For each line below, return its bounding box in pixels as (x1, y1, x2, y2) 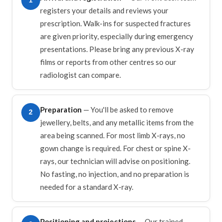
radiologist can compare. (40, 70, 121, 79)
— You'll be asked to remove (82, 105, 173, 114)
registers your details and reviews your (40, 5, 168, 15)
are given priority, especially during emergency (40, 31, 193, 41)
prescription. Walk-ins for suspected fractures (40, 18, 191, 28)
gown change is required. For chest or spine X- (40, 143, 191, 153)
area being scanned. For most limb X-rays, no (40, 130, 185, 140)
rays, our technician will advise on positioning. (40, 156, 190, 166)
